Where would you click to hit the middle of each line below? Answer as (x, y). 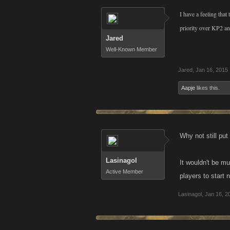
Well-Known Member (131, 49)
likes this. (207, 88)
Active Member (124, 171)
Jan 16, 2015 (212, 70)
